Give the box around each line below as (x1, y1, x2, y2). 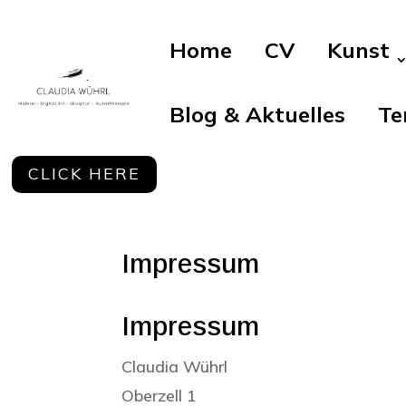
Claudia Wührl (121, 355, 228, 377)
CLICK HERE (28, 163, 141, 185)
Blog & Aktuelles (169, 101, 346, 128)
